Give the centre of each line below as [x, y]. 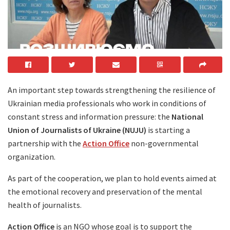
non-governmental [164, 143]
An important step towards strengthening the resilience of [112, 90]
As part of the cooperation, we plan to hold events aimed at [112, 178]
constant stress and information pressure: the [90, 116]
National [187, 116]
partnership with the [45, 143]
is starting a [169, 130]
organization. [32, 156]
